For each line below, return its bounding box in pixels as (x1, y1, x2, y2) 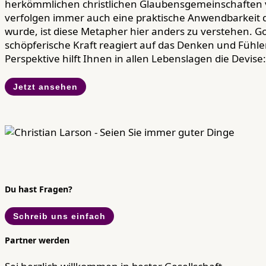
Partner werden (5, 235, 69, 246)
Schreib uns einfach (13, 211, 106, 221)
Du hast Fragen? (5, 183, 72, 195)
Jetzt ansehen (13, 82, 78, 92)
